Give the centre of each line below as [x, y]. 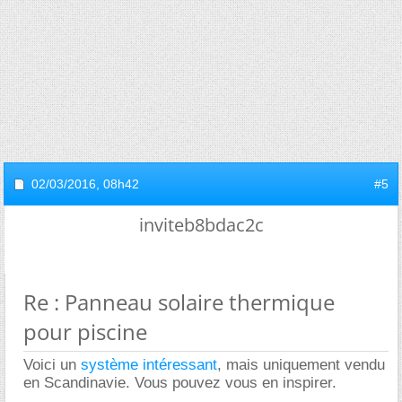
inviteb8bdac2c [201, 224]
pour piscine [85, 331]
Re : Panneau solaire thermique [179, 301]
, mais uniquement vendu [301, 364]
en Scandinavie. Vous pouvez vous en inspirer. [180, 382]
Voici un [52, 364]
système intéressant [149, 364]
